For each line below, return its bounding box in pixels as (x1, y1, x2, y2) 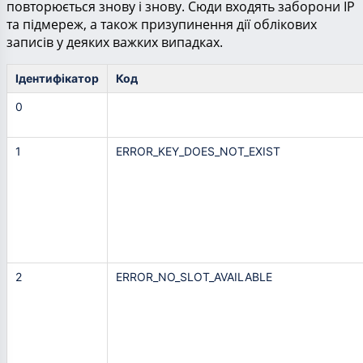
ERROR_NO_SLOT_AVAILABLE (116, 270, 272, 284)
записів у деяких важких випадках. (6, 33, 223, 52)
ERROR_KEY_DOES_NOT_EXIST (116, 144, 280, 159)
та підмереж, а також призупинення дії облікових (6, 15, 317, 34)
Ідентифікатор (15, 71, 99, 86)
